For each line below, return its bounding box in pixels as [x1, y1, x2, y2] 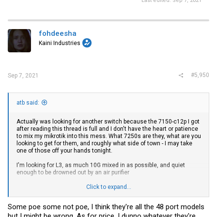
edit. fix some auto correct [16, 198, 87, 205]
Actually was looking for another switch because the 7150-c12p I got [16, 118, 200, 125]
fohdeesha [39, 29, 77, 38]
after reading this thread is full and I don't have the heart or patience [16, 125, 198, 132]
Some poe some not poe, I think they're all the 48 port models [8, 202, 204, 211]
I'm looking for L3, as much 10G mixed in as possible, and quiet [16, 161, 185, 169]
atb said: [16, 99, 39, 106]
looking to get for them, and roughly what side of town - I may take [16, 139, 192, 147]
